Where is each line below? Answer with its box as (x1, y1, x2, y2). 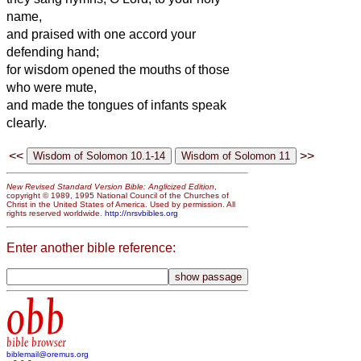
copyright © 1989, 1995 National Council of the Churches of (6, 191, 229, 201)
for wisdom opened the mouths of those (6, 62, 230, 77)
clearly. (6, 115, 47, 130)
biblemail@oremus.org (6, 350, 89, 359)
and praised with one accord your (6, 27, 196, 41)
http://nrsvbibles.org (105, 209, 178, 218)
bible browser (6, 335, 66, 351)
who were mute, (6, 80, 97, 94)
